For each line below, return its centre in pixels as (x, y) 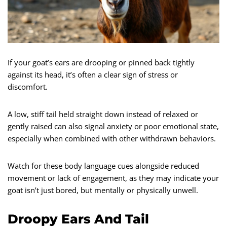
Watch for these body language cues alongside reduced (103, 165)
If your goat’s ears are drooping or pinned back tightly (101, 62)
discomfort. (28, 86)
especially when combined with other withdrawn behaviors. (112, 138)
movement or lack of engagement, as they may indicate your (113, 178)
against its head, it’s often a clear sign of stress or (93, 74)
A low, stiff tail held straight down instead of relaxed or (103, 114)
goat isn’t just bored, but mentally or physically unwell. (103, 190)
